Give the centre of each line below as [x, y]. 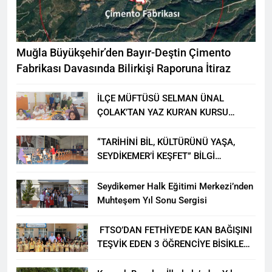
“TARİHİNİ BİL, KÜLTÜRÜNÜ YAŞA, [166, 142]
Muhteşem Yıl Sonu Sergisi [152, 200]
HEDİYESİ [117, 258]
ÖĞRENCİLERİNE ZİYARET [149, 126]
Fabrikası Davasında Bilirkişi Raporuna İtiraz [124, 68]
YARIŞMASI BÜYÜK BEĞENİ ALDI [163, 170]
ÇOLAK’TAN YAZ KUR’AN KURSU [163, 112]
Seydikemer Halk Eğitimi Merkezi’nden [175, 186]
